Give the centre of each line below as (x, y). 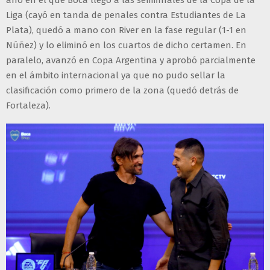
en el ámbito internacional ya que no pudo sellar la (116, 75)
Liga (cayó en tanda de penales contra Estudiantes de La (126, 15)
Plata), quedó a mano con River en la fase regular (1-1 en (126, 30)
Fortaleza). (28, 105)
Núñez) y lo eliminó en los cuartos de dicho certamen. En (126, 45)
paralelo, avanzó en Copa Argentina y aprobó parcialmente (131, 60)
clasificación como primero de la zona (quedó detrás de (122, 90)
